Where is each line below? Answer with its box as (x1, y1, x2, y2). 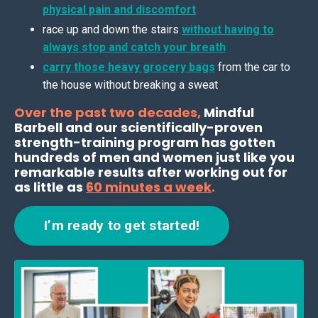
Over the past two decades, (14, 104, 201, 122)
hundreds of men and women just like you (14, 148, 295, 167)
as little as (14, 178, 86, 197)
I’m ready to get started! (44, 217, 200, 234)
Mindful (201, 104, 254, 122)
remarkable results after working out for (14, 163, 287, 182)
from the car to (215, 60, 290, 75)
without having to (182, 22, 274, 36)
